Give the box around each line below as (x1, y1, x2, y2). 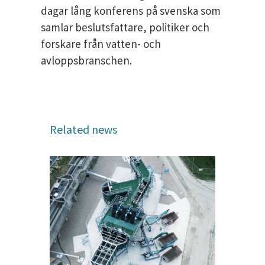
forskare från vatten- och (41, 37, 161, 51)
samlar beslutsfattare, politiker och (41, 20, 209, 35)
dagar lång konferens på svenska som (41, 4, 221, 18)
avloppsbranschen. (41, 53, 132, 68)
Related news (50, 122, 117, 137)
